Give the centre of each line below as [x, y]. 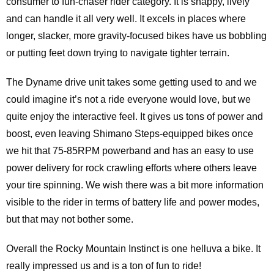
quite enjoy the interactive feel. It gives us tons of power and [135, 116]
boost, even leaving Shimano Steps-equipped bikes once [130, 133]
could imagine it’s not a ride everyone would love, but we [128, 99]
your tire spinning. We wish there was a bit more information [135, 185]
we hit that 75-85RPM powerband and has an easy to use [130, 150]
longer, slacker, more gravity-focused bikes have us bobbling [136, 35]
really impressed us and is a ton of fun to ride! [104, 265]
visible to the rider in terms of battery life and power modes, [133, 202]
